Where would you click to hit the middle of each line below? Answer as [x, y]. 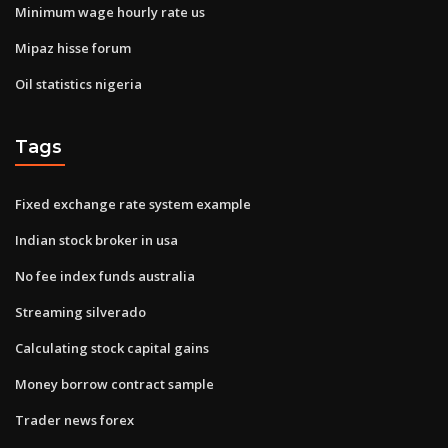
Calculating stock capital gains [112, 347]
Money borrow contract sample [114, 383]
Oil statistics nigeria [78, 83]
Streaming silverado [80, 311]
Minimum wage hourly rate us [110, 11]
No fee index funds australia [105, 275]
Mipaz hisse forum [73, 47]
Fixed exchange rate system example [133, 203]
